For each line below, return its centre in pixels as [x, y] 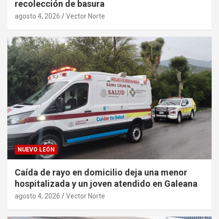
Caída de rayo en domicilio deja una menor [101, 172]
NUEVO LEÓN [36, 149]
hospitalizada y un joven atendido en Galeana [106, 183]
